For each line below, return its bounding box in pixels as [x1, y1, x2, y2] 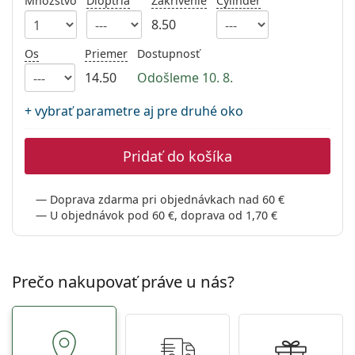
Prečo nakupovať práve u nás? [12, 270, 235, 293]
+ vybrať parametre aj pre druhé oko [25, 102, 243, 120]
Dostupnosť [137, 46, 200, 62]
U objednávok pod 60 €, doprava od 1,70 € [50, 208, 278, 223]
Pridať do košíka [123, 147, 232, 166]
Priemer [85, 46, 128, 62]
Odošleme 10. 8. [137, 69, 233, 87]
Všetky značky [24, 66, 108, 83]
